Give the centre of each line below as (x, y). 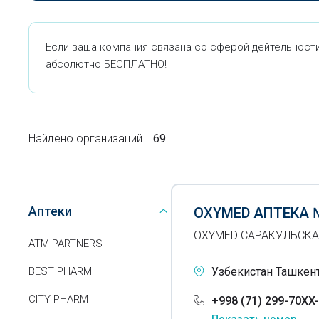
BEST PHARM (60, 271)
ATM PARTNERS (66, 244)
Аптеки (50, 211)
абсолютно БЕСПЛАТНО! (106, 64)
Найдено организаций (85, 138)
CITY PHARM (58, 299)
